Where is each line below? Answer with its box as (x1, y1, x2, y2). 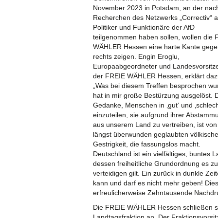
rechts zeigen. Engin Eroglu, (93, 52, 180, 60)
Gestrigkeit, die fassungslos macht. (93, 140, 200, 148)
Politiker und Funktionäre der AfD (93, 23, 195, 31)
